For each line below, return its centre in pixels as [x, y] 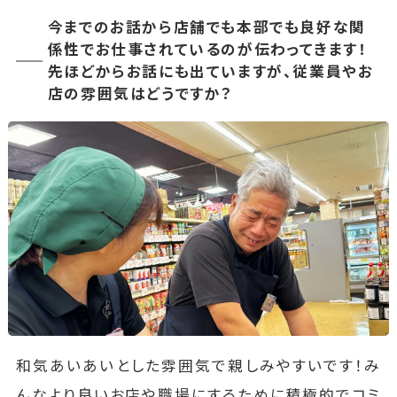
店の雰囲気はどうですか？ [140, 94]
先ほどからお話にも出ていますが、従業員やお [210, 72]
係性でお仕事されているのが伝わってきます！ [207, 50]
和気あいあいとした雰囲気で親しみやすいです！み [198, 366]
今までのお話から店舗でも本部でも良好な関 [206, 28]
